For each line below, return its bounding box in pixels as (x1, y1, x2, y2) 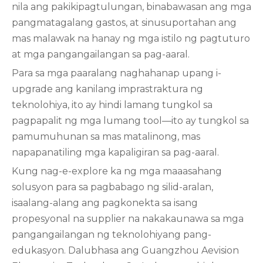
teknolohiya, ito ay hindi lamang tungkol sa (12, 99, 213, 110)
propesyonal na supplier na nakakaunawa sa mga (12, 213, 244, 224)
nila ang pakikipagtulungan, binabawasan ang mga (12, 1, 251, 12)
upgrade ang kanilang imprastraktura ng (12, 83, 203, 95)
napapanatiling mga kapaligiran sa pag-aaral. (12, 147, 219, 158)
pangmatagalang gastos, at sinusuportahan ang (12, 17, 237, 28)
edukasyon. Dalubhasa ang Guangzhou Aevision (12, 245, 239, 256)
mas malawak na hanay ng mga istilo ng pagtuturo (12, 33, 250, 44)
